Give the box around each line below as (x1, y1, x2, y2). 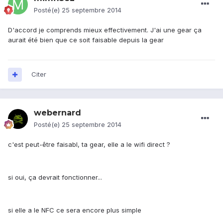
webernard (34, 108, 81, 118)
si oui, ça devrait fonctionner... (8, 173, 102, 182)
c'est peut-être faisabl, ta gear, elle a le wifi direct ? (8, 140, 170, 149)
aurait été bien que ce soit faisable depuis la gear (8, 36, 164, 44)
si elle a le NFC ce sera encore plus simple (8, 206, 141, 215)
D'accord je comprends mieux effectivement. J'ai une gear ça (8, 26, 202, 34)
